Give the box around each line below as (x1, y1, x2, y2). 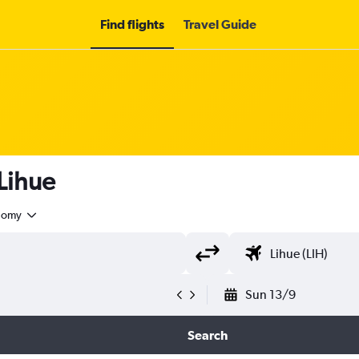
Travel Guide (183, 17, 256, 31)
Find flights (99, 17, 164, 31)
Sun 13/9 (245, 287, 296, 302)
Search (187, 328, 228, 342)
